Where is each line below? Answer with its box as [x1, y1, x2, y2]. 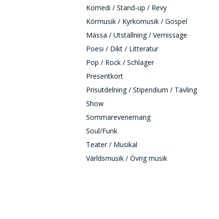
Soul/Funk [86, 126, 117, 135]
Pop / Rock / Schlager [86, 58, 154, 67]
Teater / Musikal [86, 140, 137, 149]
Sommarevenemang [86, 112, 151, 122]
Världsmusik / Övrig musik [86, 153, 167, 163]
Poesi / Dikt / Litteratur [86, 44, 158, 53]
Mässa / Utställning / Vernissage [86, 30, 187, 40]
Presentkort [86, 71, 123, 81]
